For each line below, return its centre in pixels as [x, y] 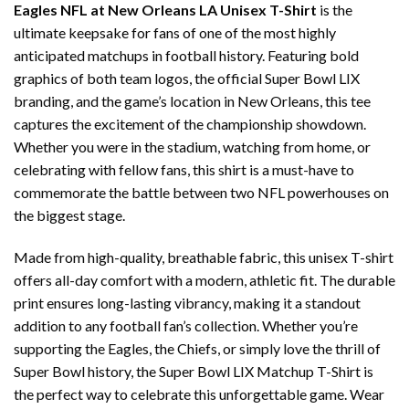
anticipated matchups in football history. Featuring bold [186, 56]
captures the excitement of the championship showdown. [190, 124]
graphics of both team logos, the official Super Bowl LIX [187, 79]
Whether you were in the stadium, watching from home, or [192, 147]
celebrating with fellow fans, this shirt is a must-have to [184, 170]
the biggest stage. [69, 215]
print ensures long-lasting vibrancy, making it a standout [187, 302]
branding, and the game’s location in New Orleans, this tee [192, 101]
